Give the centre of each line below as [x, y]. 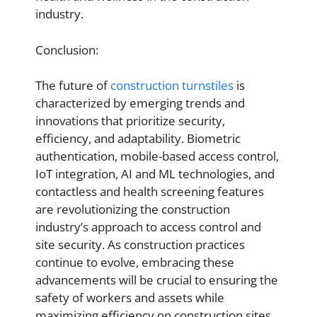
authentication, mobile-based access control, [157, 156]
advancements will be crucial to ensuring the [157, 280]
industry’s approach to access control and [148, 227]
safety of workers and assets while [130, 298]
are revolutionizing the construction [133, 209]
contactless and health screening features [150, 191]
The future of [73, 85]
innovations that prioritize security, [130, 121]
